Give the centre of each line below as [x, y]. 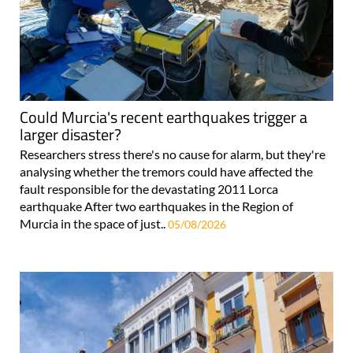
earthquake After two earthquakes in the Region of [156, 206]
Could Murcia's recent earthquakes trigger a [163, 117]
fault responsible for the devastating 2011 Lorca [149, 188]
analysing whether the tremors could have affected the [166, 171]
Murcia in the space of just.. [94, 223]
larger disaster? [71, 134]
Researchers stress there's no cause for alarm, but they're [173, 154]
